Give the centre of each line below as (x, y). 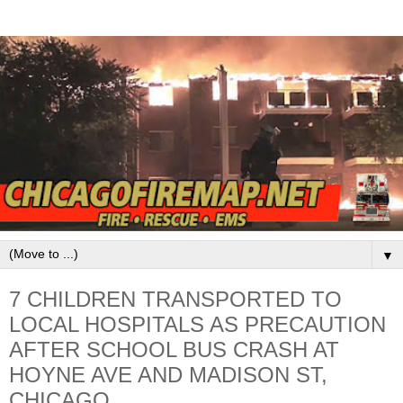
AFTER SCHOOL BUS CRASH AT (174, 350)
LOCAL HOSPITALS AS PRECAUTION (197, 325)
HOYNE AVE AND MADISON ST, (168, 375)
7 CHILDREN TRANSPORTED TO (175, 300)
